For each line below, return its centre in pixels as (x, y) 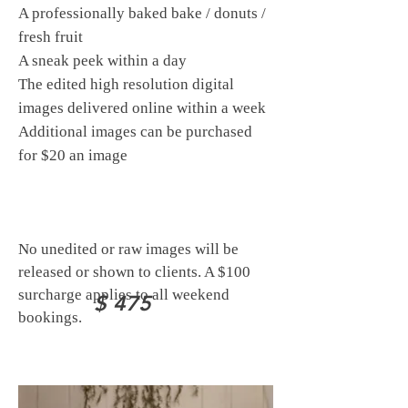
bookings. (50, 317)
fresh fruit (51, 37)
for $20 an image (73, 155)
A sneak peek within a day (102, 61)
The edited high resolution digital (126, 84)
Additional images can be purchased (135, 132)
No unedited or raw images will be (128, 249)
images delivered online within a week (142, 108)
